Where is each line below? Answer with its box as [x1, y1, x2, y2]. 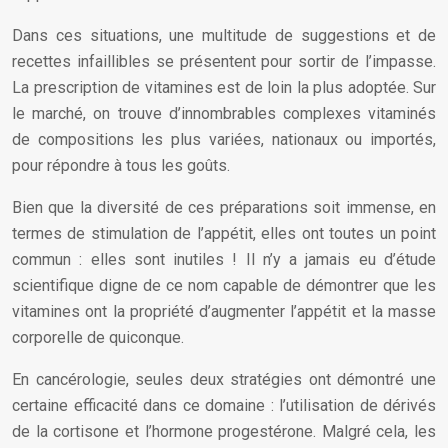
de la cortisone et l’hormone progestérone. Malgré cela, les [12, 422, 436, 441]
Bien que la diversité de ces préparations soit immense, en [12, 198, 436, 217]
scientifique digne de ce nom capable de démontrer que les [12, 276, 436, 295]
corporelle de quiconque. [12, 328, 184, 347]
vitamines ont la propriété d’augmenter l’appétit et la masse [12, 302, 436, 321]
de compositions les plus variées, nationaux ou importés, [12, 130, 436, 149]
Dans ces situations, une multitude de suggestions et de [12, 26, 436, 45]
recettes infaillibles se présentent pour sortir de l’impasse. [12, 52, 436, 71]
